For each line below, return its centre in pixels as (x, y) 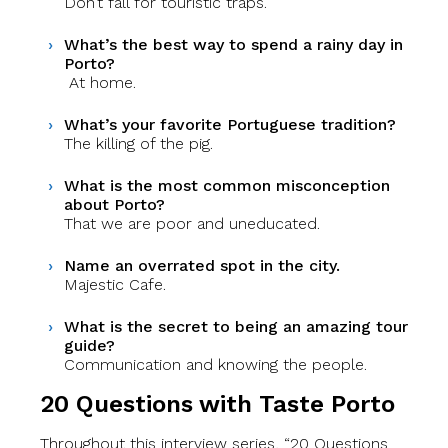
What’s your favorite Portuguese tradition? (230, 124)
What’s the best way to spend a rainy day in (233, 44)
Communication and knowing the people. (215, 364)
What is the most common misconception (227, 185)
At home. (100, 82)
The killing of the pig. (138, 143)
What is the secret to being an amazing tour (236, 326)
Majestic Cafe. (115, 284)
